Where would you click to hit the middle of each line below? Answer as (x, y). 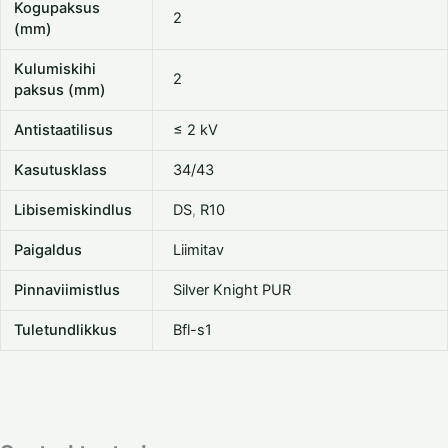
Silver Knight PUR (231, 290)
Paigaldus (48, 250)
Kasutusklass (61, 170)
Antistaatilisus (64, 130)
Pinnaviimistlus (67, 290)
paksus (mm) (60, 90)
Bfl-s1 (192, 330)
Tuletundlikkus (66, 330)
